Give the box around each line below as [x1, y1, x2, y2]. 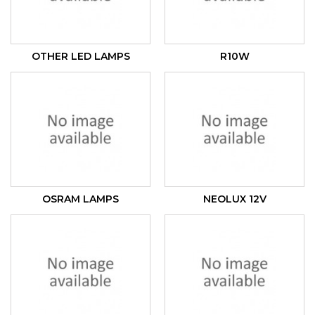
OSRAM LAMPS [42, 192, 119, 205]
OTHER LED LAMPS [31, 49, 130, 63]
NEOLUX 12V [202, 192, 266, 205]
